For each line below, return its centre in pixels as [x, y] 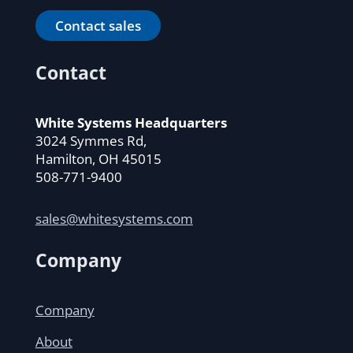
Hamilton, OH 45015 [98, 159]
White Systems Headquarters [131, 123]
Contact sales [98, 25]
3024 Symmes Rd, [91, 141]
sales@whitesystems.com [114, 219]
